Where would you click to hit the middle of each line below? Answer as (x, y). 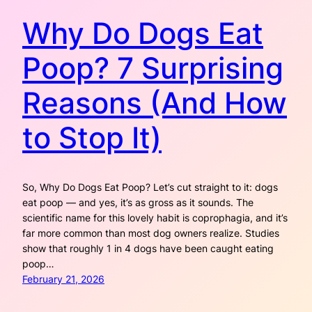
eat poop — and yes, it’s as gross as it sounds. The (138, 202)
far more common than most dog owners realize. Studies (151, 233)
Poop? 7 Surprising (153, 68)
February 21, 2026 (63, 279)
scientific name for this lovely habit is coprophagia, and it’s (155, 217)
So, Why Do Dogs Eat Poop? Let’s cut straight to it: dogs (150, 187)
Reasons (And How (155, 102)
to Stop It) (92, 137)
